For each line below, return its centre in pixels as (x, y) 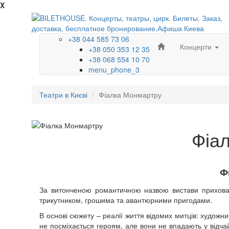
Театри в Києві (63, 95)
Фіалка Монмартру (130, 95)
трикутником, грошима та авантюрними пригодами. (126, 200)
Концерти (197, 47)
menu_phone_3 (114, 70)
